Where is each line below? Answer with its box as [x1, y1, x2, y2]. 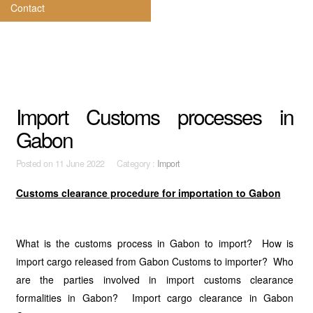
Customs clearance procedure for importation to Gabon [15, 186, 281, 200]
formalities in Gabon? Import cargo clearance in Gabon [15, 291, 294, 305]
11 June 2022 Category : [54, 157, 157, 170]
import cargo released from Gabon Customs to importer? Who [15, 254, 294, 268]
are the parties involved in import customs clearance [15, 272, 294, 286]
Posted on [15, 157, 55, 170]
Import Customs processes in [15, 101, 294, 131]
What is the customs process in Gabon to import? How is [15, 236, 294, 250]
